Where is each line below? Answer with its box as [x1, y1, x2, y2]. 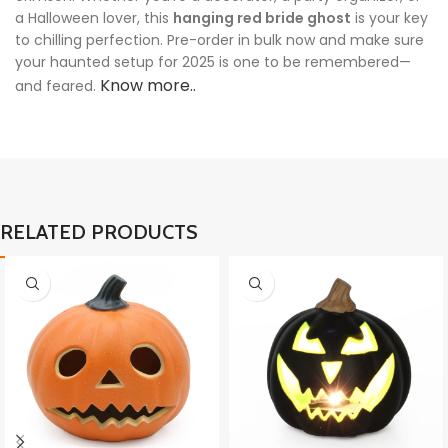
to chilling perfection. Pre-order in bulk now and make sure [15, 30, 424, 51]
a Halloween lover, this [15, 8, 173, 29]
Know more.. [100, 74, 196, 98]
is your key [351, 8, 428, 29]
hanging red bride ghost [173, 8, 351, 29]
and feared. [15, 76, 100, 97]
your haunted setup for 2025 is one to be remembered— [15, 52, 411, 73]
